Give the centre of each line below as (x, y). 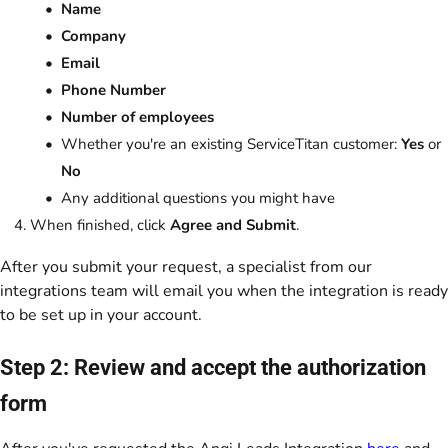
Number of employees (137, 117)
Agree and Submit (233, 225)
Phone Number (113, 90)
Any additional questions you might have (198, 198)
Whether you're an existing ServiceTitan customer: (231, 144)
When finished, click (100, 225)
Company (93, 36)
